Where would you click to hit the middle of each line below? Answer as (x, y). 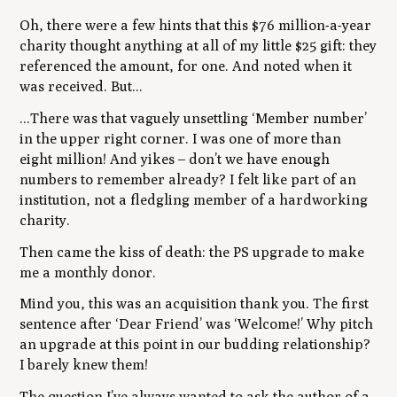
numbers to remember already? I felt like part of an (188, 179)
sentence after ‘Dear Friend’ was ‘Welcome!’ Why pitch (197, 324)
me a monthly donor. (88, 272)
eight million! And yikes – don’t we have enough (175, 159)
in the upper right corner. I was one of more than (181, 138)
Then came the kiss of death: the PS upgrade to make (192, 252)
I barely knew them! (84, 365)
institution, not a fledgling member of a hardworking (194, 199)
